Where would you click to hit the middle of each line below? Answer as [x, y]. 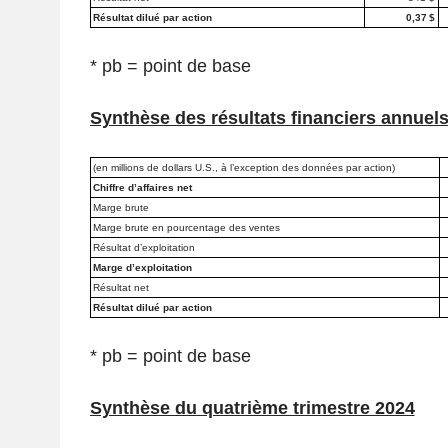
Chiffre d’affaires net [142, 188]
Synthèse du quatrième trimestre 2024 [252, 408]
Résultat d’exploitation [144, 248]
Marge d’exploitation [142, 268]
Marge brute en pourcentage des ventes [186, 228]
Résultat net [121, 288]
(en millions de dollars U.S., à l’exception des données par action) [244, 168]
